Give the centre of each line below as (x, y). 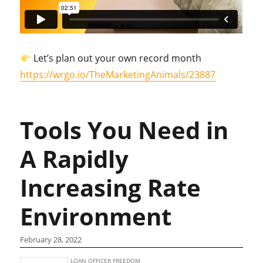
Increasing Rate (111, 188)
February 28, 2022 (51, 240)
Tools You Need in (124, 130)
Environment (96, 217)
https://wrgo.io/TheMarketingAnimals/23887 (118, 75)
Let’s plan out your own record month (116, 58)
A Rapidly (75, 159)
